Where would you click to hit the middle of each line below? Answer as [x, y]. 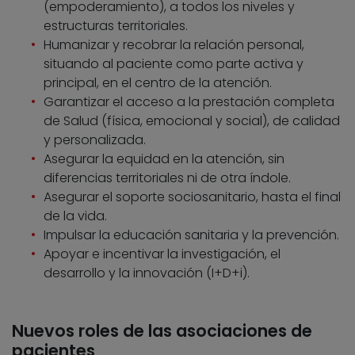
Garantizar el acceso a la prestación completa [189, 101]
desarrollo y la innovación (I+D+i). [147, 273]
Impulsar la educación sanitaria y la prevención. [191, 235]
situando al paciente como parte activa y [174, 63]
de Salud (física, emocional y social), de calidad [192, 120]
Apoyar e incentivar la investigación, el [162, 254]
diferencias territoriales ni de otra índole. [167, 177]
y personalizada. [95, 139]
